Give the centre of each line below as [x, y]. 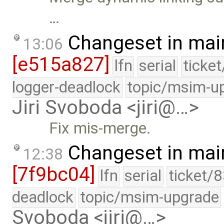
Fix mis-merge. [100, 128]
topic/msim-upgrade [150, 197]
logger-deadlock [66, 87]
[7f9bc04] [53, 175]
